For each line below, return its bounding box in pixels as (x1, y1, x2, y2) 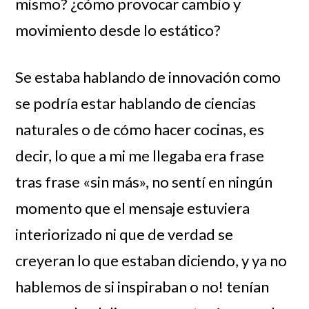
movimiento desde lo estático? (15, 20, 221, 39)
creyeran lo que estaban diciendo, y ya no (15, 250, 288, 270)
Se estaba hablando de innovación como (15, 67, 281, 86)
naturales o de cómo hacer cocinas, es (15, 119, 265, 139)
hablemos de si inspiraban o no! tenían (15, 277, 270, 296)
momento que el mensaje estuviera (15, 198, 250, 217)
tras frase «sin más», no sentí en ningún (15, 172, 273, 191)
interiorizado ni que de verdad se (15, 224, 234, 243)
